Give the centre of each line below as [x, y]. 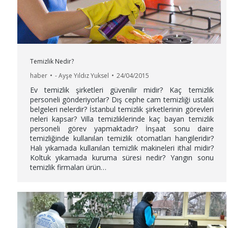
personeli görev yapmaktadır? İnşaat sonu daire [122, 128]
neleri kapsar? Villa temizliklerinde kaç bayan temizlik [122, 119]
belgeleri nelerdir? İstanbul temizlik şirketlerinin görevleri [122, 109]
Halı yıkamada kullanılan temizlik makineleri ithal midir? [122, 148]
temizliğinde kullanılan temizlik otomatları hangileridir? [122, 138]
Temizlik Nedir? [52, 61]
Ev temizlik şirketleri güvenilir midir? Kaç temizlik [122, 90]
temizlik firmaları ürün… [68, 167]
